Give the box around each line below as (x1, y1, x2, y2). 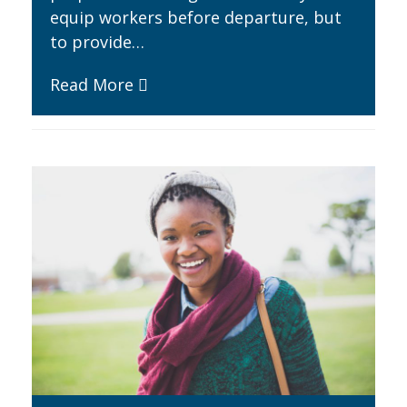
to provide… (49, 31, 144, 54)
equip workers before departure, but (49, 6, 342, 29)
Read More (49, 74, 134, 96)
